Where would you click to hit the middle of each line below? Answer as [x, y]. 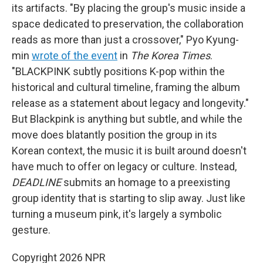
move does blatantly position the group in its [114, 135]
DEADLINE [36, 183]
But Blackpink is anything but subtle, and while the [127, 119]
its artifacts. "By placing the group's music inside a [129, 8]
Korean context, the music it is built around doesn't [129, 151]
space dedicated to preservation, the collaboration [128, 24]
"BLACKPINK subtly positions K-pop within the [118, 72]
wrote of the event [75, 56]
